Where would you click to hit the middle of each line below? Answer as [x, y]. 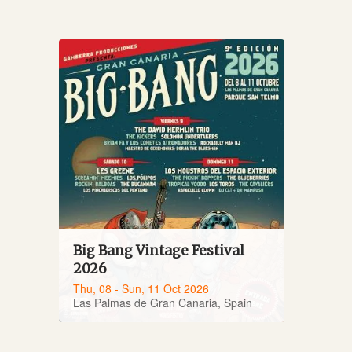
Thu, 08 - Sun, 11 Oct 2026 [141, 288]
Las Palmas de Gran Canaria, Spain [163, 302]
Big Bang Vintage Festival [159, 251]
